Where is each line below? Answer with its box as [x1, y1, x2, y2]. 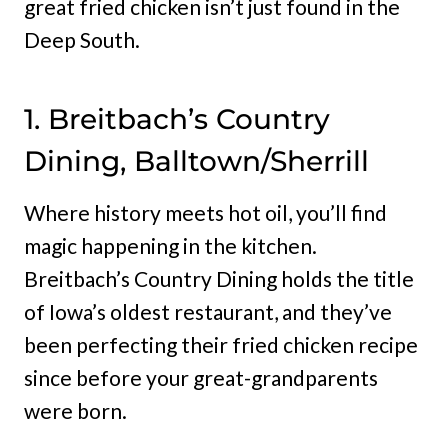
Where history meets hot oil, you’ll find [24, 200, 387, 225]
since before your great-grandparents [24, 365, 378, 390]
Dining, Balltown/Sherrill [24, 144, 369, 178]
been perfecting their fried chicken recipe [24, 332, 418, 357]
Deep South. [24, 27, 140, 52]
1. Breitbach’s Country [24, 102, 330, 136]
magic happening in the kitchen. [24, 233, 317, 258]
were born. [24, 398, 127, 423]
